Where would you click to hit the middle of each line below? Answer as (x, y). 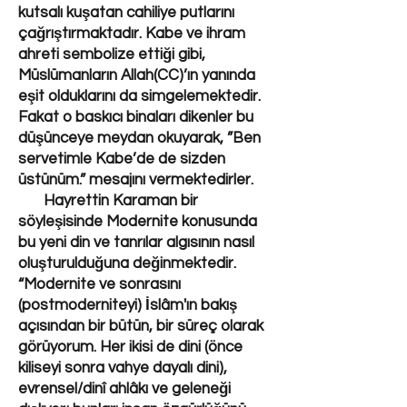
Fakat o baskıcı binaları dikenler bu (136, 117)
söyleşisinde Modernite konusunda (138, 222)
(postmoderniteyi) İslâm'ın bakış (128, 305)
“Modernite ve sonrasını (99, 284)
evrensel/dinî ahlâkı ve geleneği (124, 389)
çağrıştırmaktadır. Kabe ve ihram (132, 34)
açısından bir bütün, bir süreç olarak (141, 326)
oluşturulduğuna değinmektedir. (127, 263)
